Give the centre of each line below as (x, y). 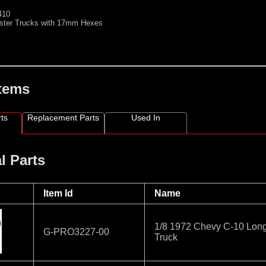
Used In (146, 118)
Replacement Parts (64, 118)
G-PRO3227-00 (76, 232)
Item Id (58, 194)
